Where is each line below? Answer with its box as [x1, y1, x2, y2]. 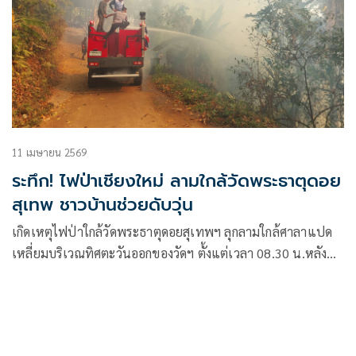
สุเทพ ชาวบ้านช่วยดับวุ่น [12, 191, 193, 218]
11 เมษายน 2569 [12, 145, 87, 159]
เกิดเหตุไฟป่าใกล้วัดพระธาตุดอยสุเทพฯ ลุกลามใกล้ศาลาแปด [12, 222, 333, 240]
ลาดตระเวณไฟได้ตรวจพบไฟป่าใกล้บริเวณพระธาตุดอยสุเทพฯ [12, 265, 342, 283]
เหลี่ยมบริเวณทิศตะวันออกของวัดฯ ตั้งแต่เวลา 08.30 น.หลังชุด [12, 244, 342, 261]
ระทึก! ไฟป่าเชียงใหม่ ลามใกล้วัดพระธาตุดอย [12, 167, 341, 194]
